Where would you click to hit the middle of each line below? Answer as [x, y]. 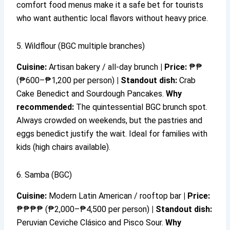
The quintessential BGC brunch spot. [141, 107]
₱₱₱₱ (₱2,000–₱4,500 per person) [84, 209]
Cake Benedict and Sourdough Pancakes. [91, 94]
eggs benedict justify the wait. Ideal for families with [112, 134]
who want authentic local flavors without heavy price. [112, 18]
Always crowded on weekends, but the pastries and [110, 121]
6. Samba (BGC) [44, 175]
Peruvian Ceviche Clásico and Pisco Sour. [91, 223]
